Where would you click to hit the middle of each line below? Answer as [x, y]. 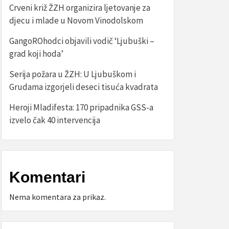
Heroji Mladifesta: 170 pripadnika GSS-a [81, 107]
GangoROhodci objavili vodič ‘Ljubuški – [82, 41]
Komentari [47, 177]
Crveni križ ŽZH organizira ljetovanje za [80, 8]
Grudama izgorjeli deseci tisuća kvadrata [84, 87]
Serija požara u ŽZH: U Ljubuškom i [73, 74]
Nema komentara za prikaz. [58, 197]
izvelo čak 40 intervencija [55, 120]
